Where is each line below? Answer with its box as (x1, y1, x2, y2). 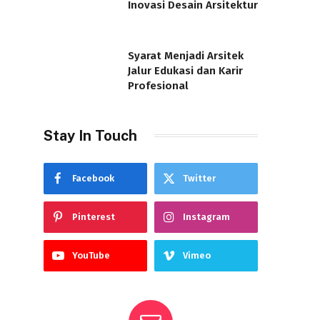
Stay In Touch (44, 126, 137, 144)
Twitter (183, 172, 216, 184)
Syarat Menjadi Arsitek (128, 49, 244, 62)
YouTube (72, 249, 110, 261)
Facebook (72, 172, 114, 184)
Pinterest (72, 211, 115, 222)
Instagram (183, 211, 230, 222)
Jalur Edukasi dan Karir (128, 64, 243, 77)
